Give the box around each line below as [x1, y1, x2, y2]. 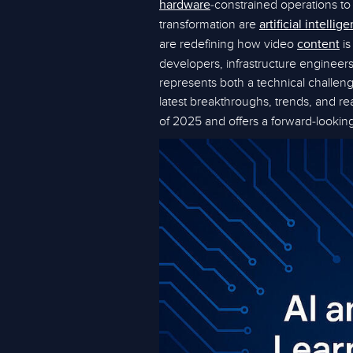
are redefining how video [159, 36, 297, 52]
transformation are [159, 17, 259, 32]
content [297, 39, 340, 51]
